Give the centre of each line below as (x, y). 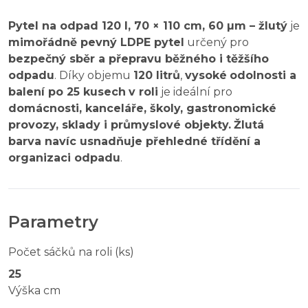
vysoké (206, 75)
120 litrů (157, 75)
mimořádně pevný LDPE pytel (96, 42)
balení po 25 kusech (67, 91)
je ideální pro (195, 91)
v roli (143, 91)
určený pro (217, 42)
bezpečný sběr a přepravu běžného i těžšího (139, 58)
